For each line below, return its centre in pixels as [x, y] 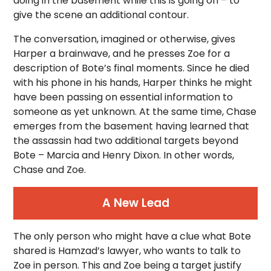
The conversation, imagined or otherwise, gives [125, 39]
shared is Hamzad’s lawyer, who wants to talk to [127, 250]
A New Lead [135, 203]
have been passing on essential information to [123, 97]
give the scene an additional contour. [101, 15]
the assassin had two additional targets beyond [126, 140]
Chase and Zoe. [50, 169]
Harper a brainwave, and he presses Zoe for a [122, 53]
